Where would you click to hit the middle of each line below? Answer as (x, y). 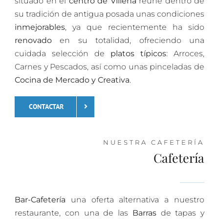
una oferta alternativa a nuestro (135, 199)
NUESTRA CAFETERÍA (154, 142)
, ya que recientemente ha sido (135, 27)
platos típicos (138, 53)
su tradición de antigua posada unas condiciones (109, 14)
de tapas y (180, 213)
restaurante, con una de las (74, 213)
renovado (33, 40)
